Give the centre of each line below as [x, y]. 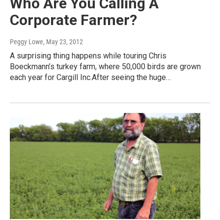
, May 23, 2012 [63, 42]
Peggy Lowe [27, 42]
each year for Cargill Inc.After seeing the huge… [90, 78]
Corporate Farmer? [73, 20]
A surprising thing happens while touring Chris [88, 56]
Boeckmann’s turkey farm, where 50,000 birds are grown [105, 67]
